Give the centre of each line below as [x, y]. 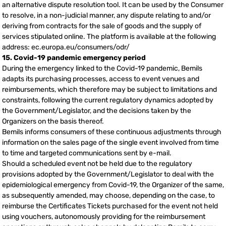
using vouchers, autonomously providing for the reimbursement [104, 217]
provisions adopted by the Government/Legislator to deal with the [108, 175]
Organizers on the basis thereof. [53, 122]
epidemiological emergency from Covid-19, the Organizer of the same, [113, 185]
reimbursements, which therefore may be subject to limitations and [109, 90]
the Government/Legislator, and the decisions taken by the [97, 111]
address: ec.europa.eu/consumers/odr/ [66, 47]
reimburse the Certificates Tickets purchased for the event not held [110, 206]
